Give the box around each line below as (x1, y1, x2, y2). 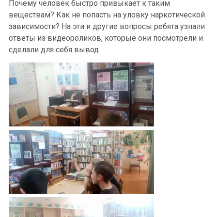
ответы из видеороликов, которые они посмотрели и (9, 33, 203, 43)
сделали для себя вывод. (9, 45, 100, 54)
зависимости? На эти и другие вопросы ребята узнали (9, 22, 205, 31)
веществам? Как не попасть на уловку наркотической (9, 10, 205, 19)
